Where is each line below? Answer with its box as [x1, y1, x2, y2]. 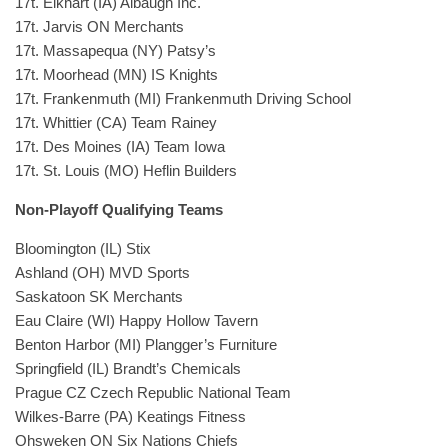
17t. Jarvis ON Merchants [15, 18, 184, 35]
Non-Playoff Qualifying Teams [15, 201, 223, 218]
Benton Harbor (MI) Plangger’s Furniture [15, 336, 277, 353]
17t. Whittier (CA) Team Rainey [15, 114, 217, 131]
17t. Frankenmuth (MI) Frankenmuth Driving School [15, 90, 351, 107]
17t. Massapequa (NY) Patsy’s [15, 42, 216, 59]
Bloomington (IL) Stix [15, 240, 151, 257]
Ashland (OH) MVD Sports [15, 264, 190, 281]
